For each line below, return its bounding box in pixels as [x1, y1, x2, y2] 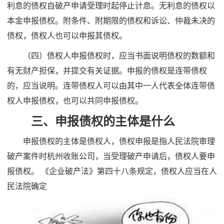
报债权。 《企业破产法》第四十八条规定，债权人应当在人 [7, 167, 217, 175]
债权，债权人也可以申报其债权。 [7, 31, 127, 40]
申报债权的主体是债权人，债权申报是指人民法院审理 [7, 137, 215, 145]
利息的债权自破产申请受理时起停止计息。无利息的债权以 [7, 1, 215, 10]
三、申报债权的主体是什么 [7, 114, 175, 128]
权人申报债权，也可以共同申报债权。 [7, 96, 143, 105]
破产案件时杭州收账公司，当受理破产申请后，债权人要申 [7, 152, 215, 160]
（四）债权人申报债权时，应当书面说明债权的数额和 [7, 51, 215, 60]
